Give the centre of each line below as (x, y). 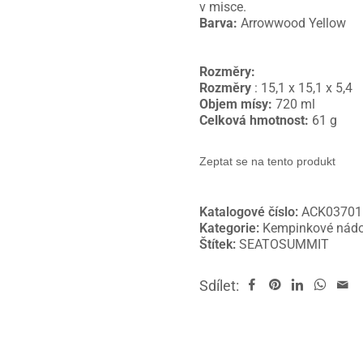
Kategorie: (231, 228)
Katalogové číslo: (251, 212)
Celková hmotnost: (254, 121)
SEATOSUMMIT (284, 245)
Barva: (220, 23)
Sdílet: (221, 286)
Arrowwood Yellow (294, 23)
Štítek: (220, 245)
